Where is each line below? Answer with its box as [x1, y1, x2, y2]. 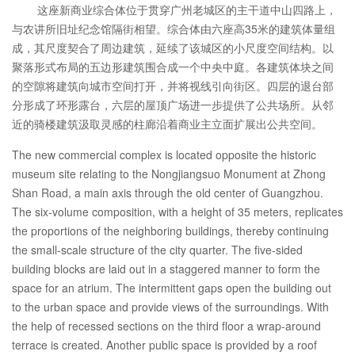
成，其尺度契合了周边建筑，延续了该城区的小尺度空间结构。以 [12, 40, 334, 56]
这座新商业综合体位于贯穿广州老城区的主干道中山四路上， [37, 2, 337, 18]
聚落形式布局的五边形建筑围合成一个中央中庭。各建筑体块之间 [12, 59, 334, 75]
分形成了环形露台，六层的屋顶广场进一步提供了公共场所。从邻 [12, 97, 334, 113]
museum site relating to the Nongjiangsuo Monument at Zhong [12, 166, 326, 182]
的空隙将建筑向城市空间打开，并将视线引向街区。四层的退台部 [12, 78, 334, 94]
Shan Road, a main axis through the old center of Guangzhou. [12, 185, 323, 201]
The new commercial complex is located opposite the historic [12, 147, 316, 163]
